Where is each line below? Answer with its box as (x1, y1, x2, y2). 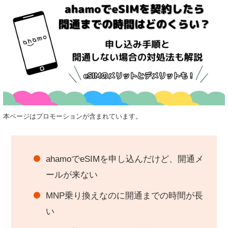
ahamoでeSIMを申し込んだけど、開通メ (46, 154, 204, 164)
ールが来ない (46, 169, 98, 180)
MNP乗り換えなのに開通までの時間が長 (46, 191, 203, 201)
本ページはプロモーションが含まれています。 (3, 112, 142, 121)
